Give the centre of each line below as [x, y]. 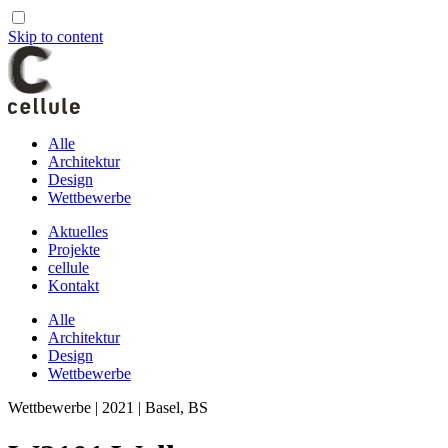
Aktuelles [78, 231]
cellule [68, 267]
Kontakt [73, 285]
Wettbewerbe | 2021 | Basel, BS [108, 407]
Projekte [74, 249]
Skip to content [55, 36]
